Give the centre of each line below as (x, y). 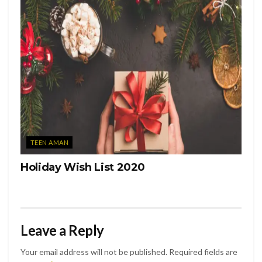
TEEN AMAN (49, 143)
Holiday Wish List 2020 (83, 168)
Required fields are (203, 252)
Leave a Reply (62, 230)
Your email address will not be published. (94, 252)
